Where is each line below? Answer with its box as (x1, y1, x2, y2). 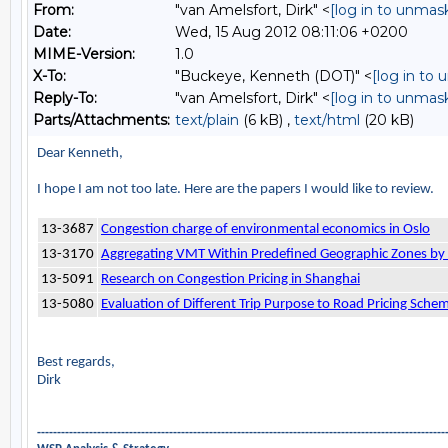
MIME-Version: (33, 45, 135, 63)
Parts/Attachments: (33, 111, 170, 129)
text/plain (175, 111, 239, 129)
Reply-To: (33, 89, 97, 107)
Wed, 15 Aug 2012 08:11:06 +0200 (175, 23, 408, 41)
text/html (294, 111, 360, 129)
